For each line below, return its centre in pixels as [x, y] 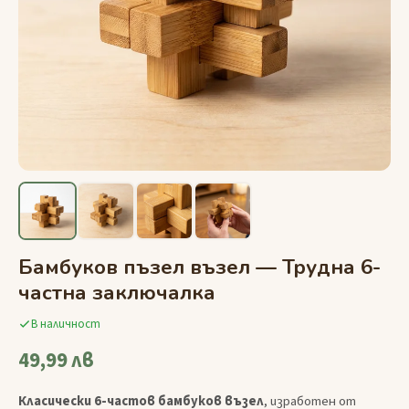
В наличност [66, 325]
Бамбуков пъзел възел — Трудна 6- [199, 267]
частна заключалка [117, 292]
